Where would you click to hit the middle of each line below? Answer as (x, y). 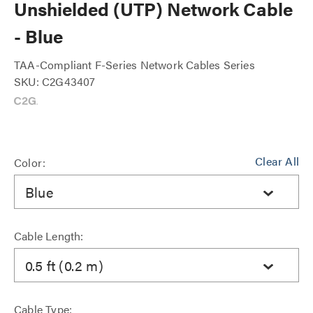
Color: (30, 162)
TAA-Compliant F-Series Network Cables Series (134, 65)
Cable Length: (49, 236)
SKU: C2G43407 (55, 81)
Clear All (277, 161)
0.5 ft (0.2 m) (64, 265)
